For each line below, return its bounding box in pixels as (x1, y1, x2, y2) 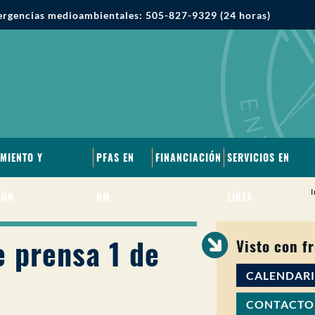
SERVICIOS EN (226, 150, 290, 165)
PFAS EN (96, 150, 134, 165)
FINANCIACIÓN (155, 150, 221, 165)
